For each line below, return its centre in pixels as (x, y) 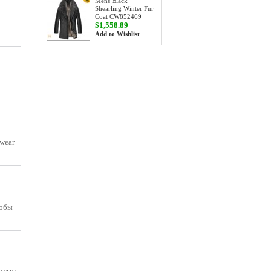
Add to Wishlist (117, 34)
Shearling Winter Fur (124, 9)
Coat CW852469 (118, 17)
